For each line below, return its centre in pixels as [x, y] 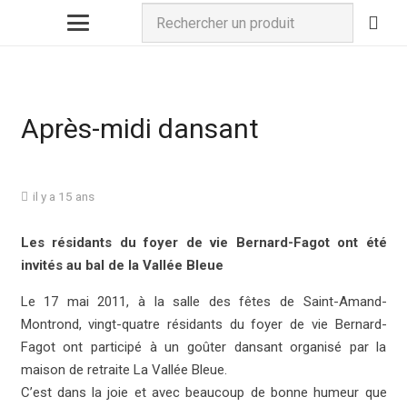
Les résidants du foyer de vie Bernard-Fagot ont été [203, 243]
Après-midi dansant [139, 128]
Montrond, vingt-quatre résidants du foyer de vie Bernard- [203, 325]
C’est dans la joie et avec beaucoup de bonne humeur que [203, 393]
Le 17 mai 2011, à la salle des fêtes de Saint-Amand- [203, 302]
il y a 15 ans [63, 196]
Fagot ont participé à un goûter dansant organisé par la [203, 347]
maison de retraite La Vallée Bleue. [124, 370]
